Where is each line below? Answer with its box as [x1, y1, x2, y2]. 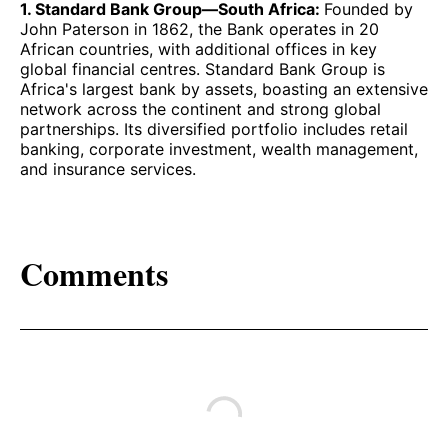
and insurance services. [20, 159, 196, 180]
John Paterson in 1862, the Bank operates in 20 [20, 19, 379, 40]
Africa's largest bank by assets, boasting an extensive [20, 79, 428, 100]
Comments [20, 250, 168, 298]
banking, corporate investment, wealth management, [20, 139, 418, 160]
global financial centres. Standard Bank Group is [20, 59, 385, 80]
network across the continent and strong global [20, 99, 381, 120]
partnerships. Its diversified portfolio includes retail [20, 119, 408, 140]
